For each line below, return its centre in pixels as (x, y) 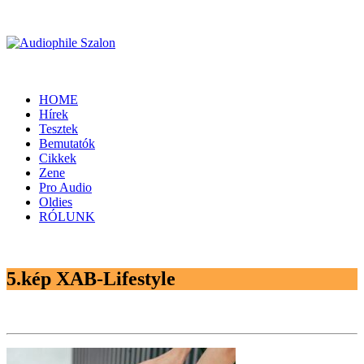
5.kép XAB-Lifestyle (91, 278)
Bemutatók (67, 143)
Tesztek (58, 129)
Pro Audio (65, 187)
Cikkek (58, 158)
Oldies (56, 202)
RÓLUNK (67, 217)
